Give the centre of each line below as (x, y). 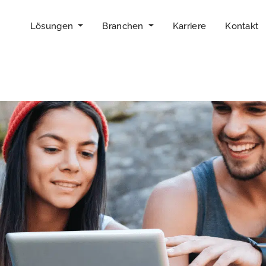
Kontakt (242, 26)
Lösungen (53, 26)
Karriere (189, 26)
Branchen (124, 26)
